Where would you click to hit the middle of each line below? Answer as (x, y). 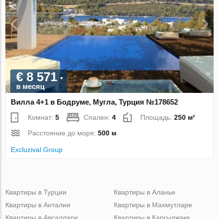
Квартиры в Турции (36, 192)
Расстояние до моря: (63, 133)
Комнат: (42, 117)
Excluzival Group (37, 149)
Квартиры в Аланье (144, 192)
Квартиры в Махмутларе (153, 205)
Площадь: (157, 117)
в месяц (31, 86)
